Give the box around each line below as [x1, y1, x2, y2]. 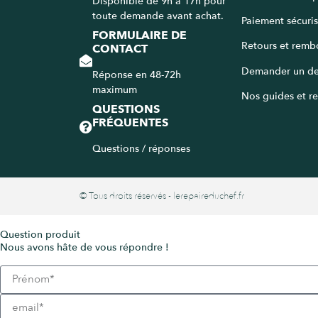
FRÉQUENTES [92, 115, 168, 131]
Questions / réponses [92, 142, 190, 156]
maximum [92, 83, 137, 97]
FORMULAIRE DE [92, 28, 187, 44]
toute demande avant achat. [92, 9, 224, 23]
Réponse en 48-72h [92, 68, 181, 82]
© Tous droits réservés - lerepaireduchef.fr [79, 190, 244, 203]
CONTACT [92, 41, 148, 57]
